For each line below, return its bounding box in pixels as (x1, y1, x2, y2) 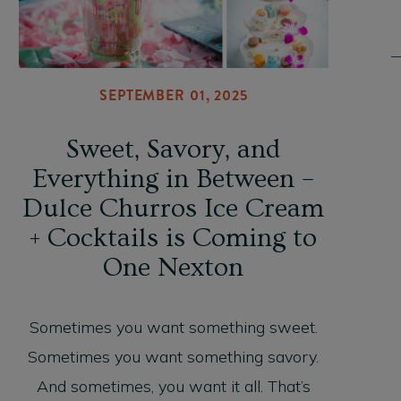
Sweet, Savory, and (66, 134, 281, 166)
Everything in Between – (32, 164, 315, 195)
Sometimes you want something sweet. (29, 317, 318, 338)
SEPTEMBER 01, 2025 (99, 85, 248, 107)
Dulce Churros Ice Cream (22, 193, 325, 225)
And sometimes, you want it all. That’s (36, 376, 311, 397)
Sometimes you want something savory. (28, 346, 320, 368)
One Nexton (103, 252, 244, 284)
